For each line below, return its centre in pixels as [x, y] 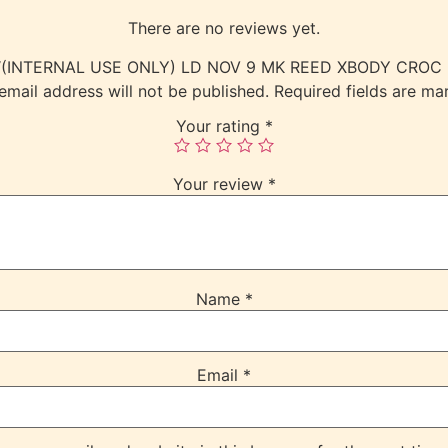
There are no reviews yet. [224, 28]
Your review [220, 184]
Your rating [220, 126]
